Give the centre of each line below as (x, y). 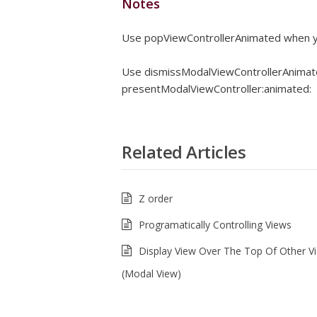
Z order (156, 199)
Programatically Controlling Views (215, 225)
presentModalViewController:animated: (217, 89)
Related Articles (184, 152)
